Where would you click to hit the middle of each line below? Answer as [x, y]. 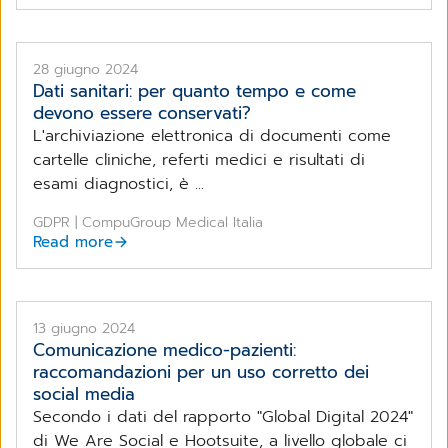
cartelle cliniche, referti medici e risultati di [199, 159]
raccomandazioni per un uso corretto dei [201, 371]
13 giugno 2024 [84, 328]
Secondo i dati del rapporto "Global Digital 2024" [223, 416]
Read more [73, 241]
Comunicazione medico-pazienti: [164, 349]
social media [84, 393]
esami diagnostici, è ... [118, 183]
